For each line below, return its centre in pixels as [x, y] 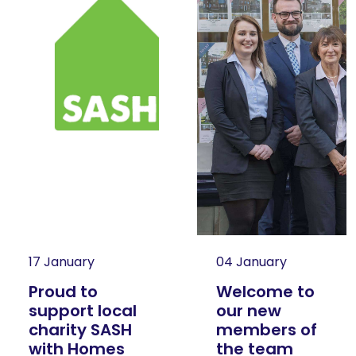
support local [83, 311]
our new [249, 311]
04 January [252, 262]
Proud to [63, 292]
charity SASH [80, 330]
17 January [62, 262]
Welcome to [265, 292]
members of [267, 330]
